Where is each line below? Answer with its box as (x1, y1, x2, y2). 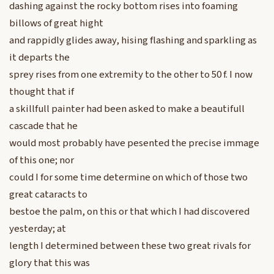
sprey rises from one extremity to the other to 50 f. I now (9, 67, 253, 83)
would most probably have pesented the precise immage (9, 136, 259, 151)
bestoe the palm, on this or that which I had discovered (9, 204, 250, 220)
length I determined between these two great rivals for (9, 239, 251, 254)
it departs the (9, 50, 70, 65)
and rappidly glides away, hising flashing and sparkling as (9, 33, 257, 48)
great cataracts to (9, 187, 87, 202)
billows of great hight (9, 16, 103, 31)
